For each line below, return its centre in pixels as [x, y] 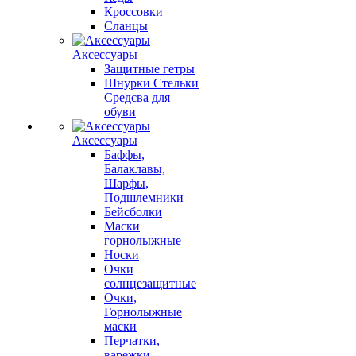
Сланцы [126, 26]
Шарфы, [126, 183]
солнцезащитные [150, 283]
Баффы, [124, 155]
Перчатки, [132, 341]
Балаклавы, [135, 169]
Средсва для [137, 97]
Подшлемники [144, 197]
